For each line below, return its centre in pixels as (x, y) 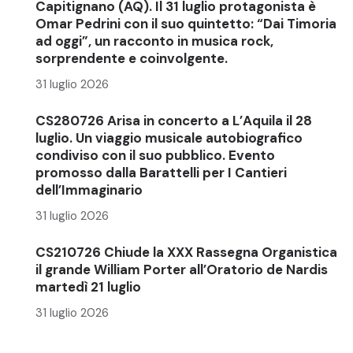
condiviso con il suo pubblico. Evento (155, 155)
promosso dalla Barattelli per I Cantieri (161, 172)
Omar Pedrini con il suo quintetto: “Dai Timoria (186, 23)
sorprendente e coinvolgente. (132, 58)
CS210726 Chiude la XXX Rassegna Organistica (186, 252)
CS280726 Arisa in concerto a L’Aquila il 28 (174, 120)
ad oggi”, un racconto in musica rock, (154, 41)
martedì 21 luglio (88, 286)
